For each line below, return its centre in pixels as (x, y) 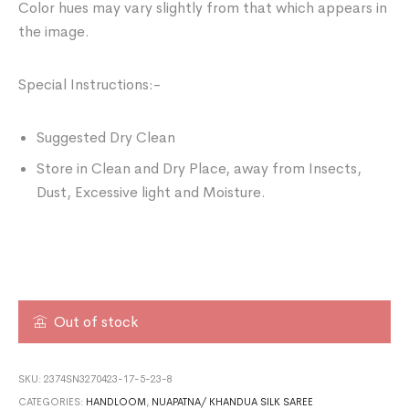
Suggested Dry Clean (106, 138)
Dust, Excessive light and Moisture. (152, 193)
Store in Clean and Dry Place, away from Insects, (199, 169)
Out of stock (96, 322)
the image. (54, 32)
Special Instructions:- (90, 85)
